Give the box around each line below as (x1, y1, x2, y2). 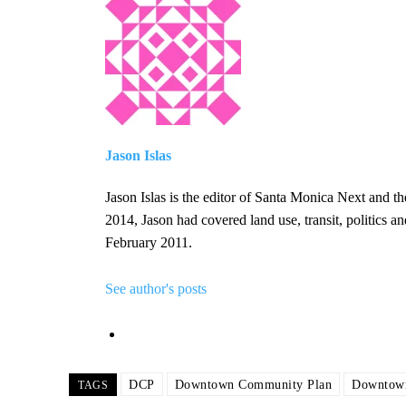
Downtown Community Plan (174, 378, 332, 392)
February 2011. (105, 235, 192, 251)
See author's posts (105, 281, 207, 297)
